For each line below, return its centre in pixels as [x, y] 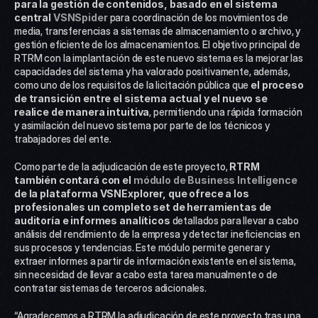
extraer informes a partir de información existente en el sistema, [155, 261]
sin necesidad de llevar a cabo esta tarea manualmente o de [146, 274]
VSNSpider [80, 17]
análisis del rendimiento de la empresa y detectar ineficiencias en [157, 234]
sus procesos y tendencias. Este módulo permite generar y [142, 247]
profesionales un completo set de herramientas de [143, 207]
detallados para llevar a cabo [234, 220]
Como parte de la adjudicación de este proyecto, [122, 166]
